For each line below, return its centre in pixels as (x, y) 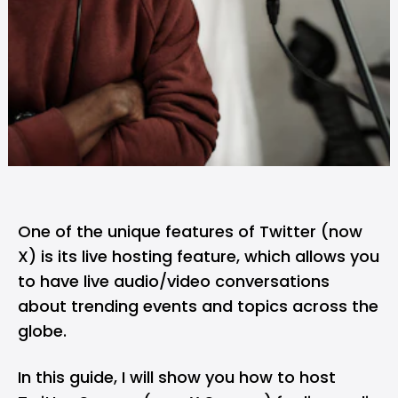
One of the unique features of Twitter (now (190, 231)
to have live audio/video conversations (174, 281)
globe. (42, 331)
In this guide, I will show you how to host (177, 377)
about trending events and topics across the (198, 306)
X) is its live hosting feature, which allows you (199, 256)
